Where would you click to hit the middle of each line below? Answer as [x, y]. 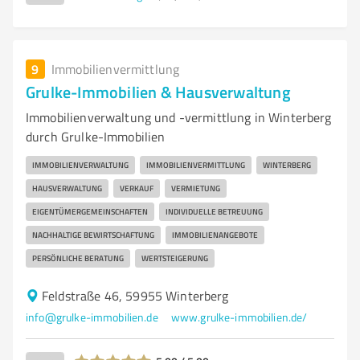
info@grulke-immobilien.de [92, 317]
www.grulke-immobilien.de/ [239, 317]
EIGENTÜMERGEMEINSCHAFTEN [90, 211]
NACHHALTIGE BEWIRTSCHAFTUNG [93, 235]
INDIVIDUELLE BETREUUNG [214, 211]
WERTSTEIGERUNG [175, 258]
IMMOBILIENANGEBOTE [215, 235]
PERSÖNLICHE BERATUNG [78, 258]
